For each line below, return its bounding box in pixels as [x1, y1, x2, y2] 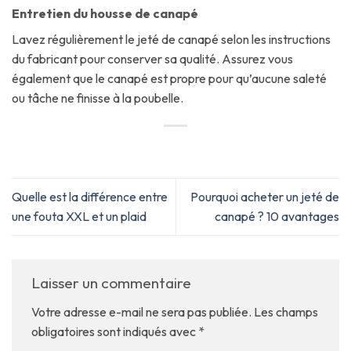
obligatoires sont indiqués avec [31, 323, 198, 339]
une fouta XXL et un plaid [12, 208, 147, 225]
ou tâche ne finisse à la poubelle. [12, 90, 183, 107]
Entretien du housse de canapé [12, 5, 198, 22]
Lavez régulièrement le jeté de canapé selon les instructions [12, 31, 331, 48]
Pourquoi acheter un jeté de [190, 189, 339, 205]
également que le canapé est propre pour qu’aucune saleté [12, 71, 327, 87]
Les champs [254, 303, 318, 320]
